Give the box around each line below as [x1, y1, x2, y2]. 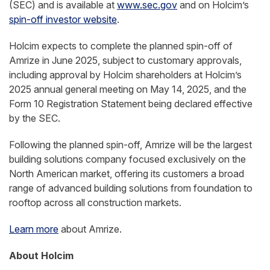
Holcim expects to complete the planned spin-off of [9, 40, 233, 52]
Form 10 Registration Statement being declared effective [9, 98, 253, 110]
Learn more [9, 223, 58, 235]
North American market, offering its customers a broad [9, 168, 244, 180]
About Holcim [9, 250, 74, 262]
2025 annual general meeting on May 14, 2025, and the [9, 83, 246, 95]
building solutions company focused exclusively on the [9, 153, 246, 165]
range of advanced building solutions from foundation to [9, 182, 253, 194]
